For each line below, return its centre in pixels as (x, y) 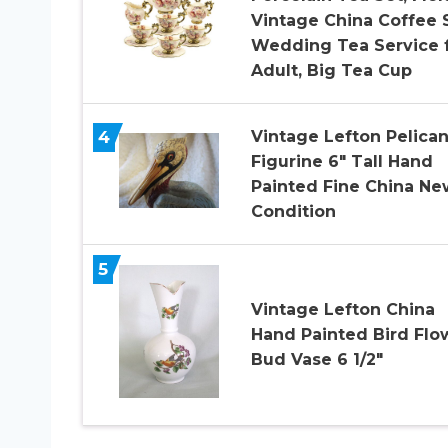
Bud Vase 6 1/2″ (316, 360)
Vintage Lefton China (342, 310)
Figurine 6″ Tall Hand (341, 161)
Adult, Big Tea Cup (331, 70)
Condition (293, 211)
